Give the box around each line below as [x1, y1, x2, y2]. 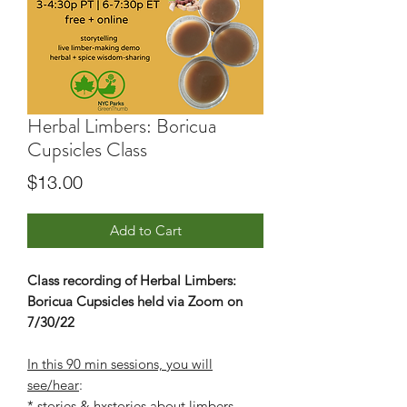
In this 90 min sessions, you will [27, 355, 213, 373]
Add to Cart [109, 222, 182, 240]
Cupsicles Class [27, 135, 147, 164]
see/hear [27, 376, 79, 394]
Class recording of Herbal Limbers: [27, 272, 236, 290]
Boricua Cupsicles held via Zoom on [27, 293, 243, 311]
